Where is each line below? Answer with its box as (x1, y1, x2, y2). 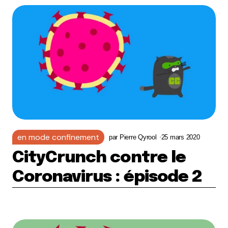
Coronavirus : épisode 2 (12, 169, 202, 186)
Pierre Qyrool (119, 133, 157, 141)
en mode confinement (17, 132, 99, 142)
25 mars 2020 (161, 133, 200, 141)
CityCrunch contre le (12, 150, 186, 166)
